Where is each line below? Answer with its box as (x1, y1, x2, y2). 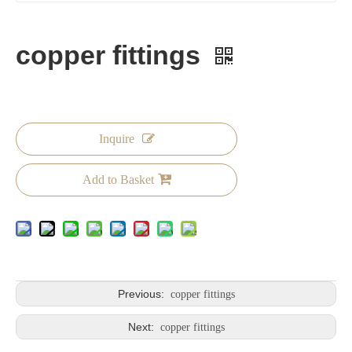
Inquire (98, 132, 134, 146)
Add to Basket (82, 173, 154, 187)
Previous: (117, 288, 167, 301)
